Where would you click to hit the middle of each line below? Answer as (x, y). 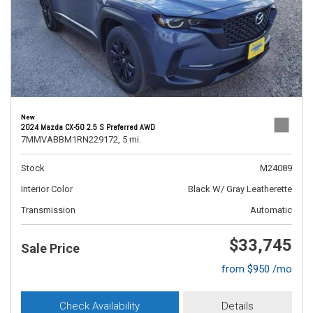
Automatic (271, 210)
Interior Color (47, 189)
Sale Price (50, 248)
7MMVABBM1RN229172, (71, 139)
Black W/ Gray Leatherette (240, 189)
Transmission (48, 210)
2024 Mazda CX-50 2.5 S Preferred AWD (88, 127)
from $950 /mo (257, 269)
